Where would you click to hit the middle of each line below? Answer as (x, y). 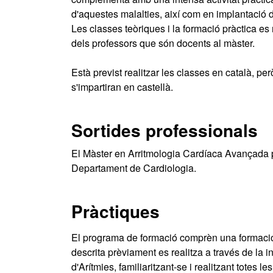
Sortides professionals (165, 130)
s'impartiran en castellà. (122, 87)
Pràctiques (115, 211)
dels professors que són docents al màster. (163, 43)
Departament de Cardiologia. (134, 168)
